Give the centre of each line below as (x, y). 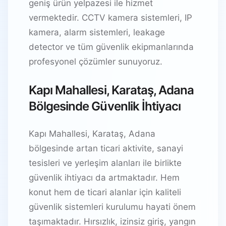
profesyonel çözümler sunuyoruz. (96, 62)
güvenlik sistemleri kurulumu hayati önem (112, 207)
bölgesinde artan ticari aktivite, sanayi (106, 148)
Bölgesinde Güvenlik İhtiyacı (105, 106)
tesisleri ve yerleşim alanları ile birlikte (105, 163)
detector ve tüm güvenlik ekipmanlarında (111, 47)
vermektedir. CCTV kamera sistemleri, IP (110, 18)
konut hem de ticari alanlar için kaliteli (105, 192)
